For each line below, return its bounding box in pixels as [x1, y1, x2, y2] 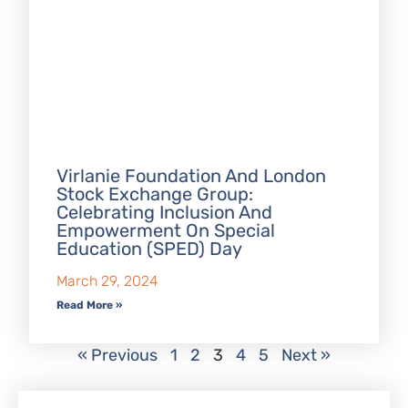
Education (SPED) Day [56, 238, 243, 260]
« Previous [77, 345, 158, 366]
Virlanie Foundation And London [56, 165, 327, 188]
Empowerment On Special [56, 219, 276, 242]
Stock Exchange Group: [56, 183, 254, 206]
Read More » [56, 299, 123, 312]
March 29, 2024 [56, 272, 159, 291]
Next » [281, 345, 331, 366]
